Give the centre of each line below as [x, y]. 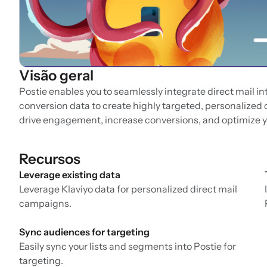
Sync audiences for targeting [84, 232]
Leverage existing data [70, 175]
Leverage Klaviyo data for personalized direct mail [128, 189]
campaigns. [45, 204]
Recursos [50, 159]
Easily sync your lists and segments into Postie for [128, 246]
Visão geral [56, 76]
